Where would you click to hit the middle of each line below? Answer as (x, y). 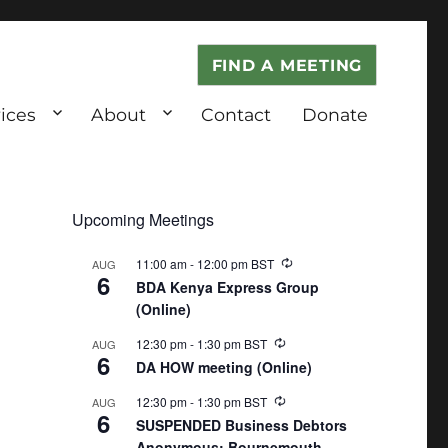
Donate (334, 114)
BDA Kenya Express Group (227, 286)
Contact (236, 114)
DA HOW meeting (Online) (223, 366)
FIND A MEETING (286, 65)
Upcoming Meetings (142, 219)
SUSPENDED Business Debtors (241, 424)
